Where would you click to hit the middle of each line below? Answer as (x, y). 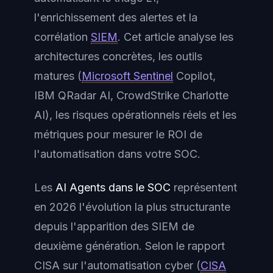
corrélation (62, 37)
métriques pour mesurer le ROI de (118, 134)
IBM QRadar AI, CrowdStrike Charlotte (131, 95)
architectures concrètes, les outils (118, 56)
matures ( (58, 76)
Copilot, (194, 76)
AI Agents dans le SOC (113, 187)
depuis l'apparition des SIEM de (114, 226)
